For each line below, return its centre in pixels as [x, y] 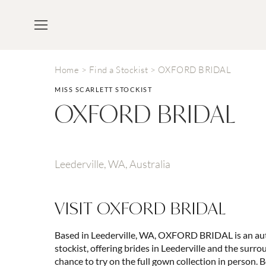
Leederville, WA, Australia [113, 164]
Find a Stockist [118, 70]
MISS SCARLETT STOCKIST [103, 89]
